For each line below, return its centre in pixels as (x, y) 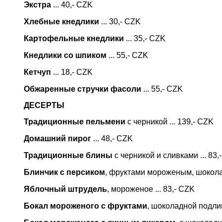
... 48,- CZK (112, 139)
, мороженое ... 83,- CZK (151, 189)
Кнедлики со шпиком (65, 55)
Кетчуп (37, 72)
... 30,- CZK (120, 22)
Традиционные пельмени (75, 122)
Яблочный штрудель (65, 189)
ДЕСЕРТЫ (44, 105)
